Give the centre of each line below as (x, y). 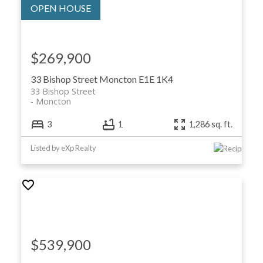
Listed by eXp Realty (63, 148)
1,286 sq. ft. (211, 124)
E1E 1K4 (156, 79)
